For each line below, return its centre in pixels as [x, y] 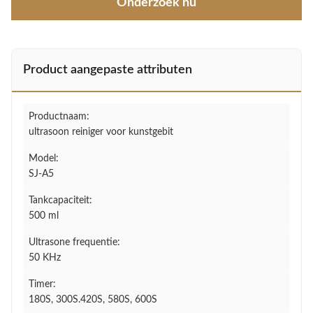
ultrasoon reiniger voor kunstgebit [101, 132]
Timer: [42, 284]
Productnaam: [59, 117]
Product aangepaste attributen [108, 70]
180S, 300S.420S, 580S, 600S [93, 300]
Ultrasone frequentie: [74, 242]
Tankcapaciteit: [60, 201]
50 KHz [45, 258]
